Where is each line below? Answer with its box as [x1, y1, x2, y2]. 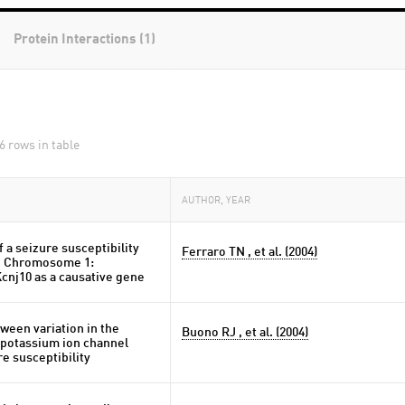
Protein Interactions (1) [14, 33, 155, 47]
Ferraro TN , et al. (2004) [182, 246, 317, 259]
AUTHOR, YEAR [182, 196, 250, 206]
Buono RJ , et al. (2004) [182, 326, 308, 339]
